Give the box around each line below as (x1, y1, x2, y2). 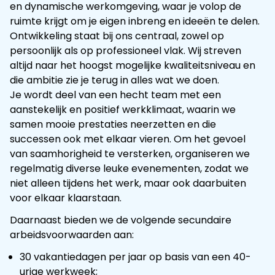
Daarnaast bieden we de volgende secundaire (10, 213, 231, 227)
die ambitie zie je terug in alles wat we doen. (10, 73, 219, 87)
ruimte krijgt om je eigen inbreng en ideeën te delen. (10, 14, 260, 28)
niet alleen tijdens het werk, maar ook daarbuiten (10, 176, 246, 190)
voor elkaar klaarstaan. (10, 191, 122, 205)
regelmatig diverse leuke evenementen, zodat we (10, 161, 249, 176)
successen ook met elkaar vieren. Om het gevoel (10, 132, 246, 146)
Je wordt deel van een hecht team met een (10, 88, 221, 102)
